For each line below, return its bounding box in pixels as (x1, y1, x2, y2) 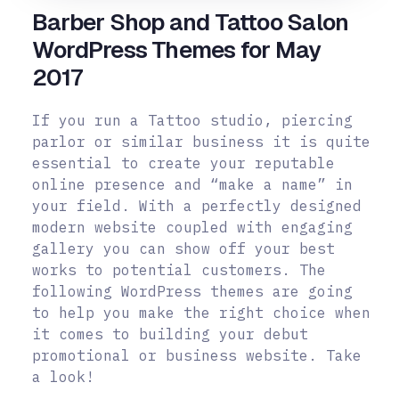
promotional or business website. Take (32, 346, 362, 365)
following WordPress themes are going (32, 282, 353, 301)
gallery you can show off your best (32, 240, 335, 258)
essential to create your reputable (32, 154, 335, 173)
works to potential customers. (32, 261, 299, 280)
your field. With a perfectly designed (32, 197, 362, 216)
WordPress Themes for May (32, 35, 322, 66)
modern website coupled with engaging (32, 218, 353, 237)
